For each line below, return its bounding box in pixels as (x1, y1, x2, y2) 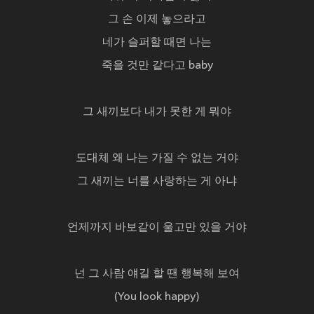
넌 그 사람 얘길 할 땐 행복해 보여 (74, 268, 240, 281)
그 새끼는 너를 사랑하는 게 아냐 (77, 175, 237, 189)
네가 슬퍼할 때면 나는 (102, 36, 212, 50)
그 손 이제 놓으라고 (108, 13, 206, 27)
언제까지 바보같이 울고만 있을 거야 (67, 221, 247, 235)
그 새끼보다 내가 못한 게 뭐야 (83, 106, 231, 119)
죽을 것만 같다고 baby (101, 60, 213, 73)
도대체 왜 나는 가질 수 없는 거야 (76, 152, 238, 165)
